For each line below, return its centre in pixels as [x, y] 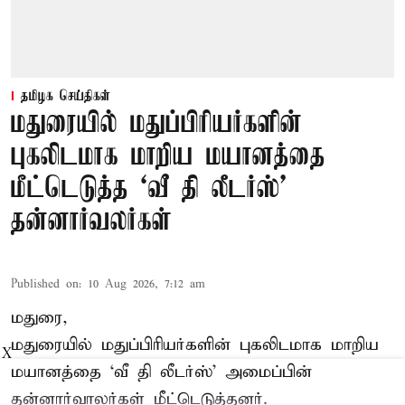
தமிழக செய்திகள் [66, 97]
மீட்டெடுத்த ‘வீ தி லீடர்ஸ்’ [149, 190]
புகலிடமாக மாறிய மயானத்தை [168, 157]
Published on [45, 285]
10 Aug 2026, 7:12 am [146, 285]
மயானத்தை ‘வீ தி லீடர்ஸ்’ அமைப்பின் [161, 372]
